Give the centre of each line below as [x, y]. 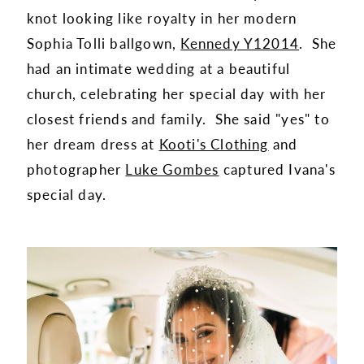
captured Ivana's [277, 169]
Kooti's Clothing [214, 144]
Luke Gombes [172, 169]
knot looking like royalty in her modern [162, 18]
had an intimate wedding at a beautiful [158, 69]
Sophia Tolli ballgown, [104, 43]
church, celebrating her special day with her [176, 94]
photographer [76, 169]
